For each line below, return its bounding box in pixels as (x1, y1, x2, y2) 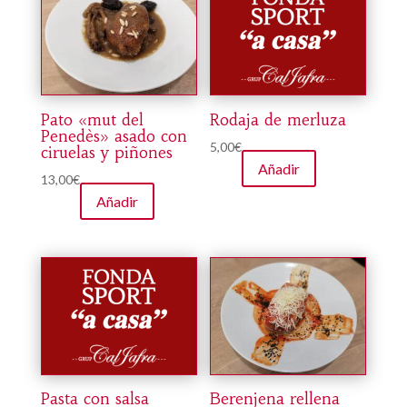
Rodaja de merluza (210, 109, 347, 130)
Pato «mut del (40, 109, 144, 130)
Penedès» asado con (40, 125, 187, 146)
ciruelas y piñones (40, 142, 173, 163)
